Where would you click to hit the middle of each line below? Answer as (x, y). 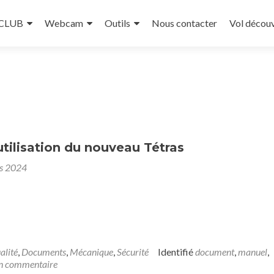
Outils (117, 23)
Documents (44, 252)
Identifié (176, 252)
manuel (253, 252)
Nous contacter (184, 23)
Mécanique (91, 252)
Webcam (64, 23)
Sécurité (133, 252)
